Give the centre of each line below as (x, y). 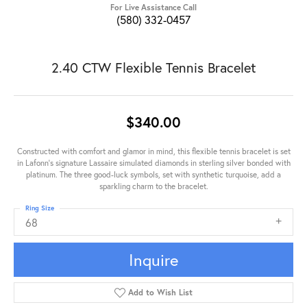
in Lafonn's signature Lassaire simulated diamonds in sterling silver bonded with (153, 162)
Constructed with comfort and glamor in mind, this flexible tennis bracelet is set (153, 151)
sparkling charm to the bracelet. (153, 186)
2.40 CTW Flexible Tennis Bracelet (153, 67)
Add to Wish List (161, 292)
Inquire (153, 259)
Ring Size (40, 208)
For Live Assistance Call (153, 7)
